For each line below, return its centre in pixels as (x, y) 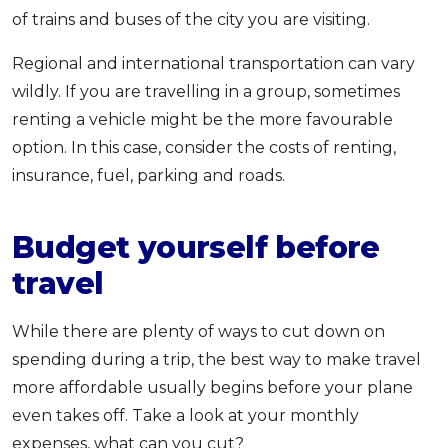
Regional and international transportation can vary (213, 63)
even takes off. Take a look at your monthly (185, 415)
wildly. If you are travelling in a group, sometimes (206, 91)
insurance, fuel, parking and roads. (148, 175)
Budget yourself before (196, 247)
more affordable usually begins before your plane (212, 387)
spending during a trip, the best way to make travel (216, 359)
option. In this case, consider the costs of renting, (204, 147)
